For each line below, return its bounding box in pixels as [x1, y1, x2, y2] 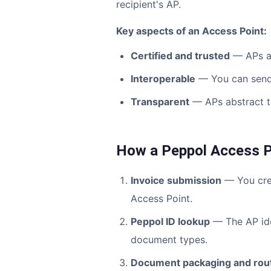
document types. [131, 233, 207, 246]
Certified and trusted [131, 50, 230, 62]
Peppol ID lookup [131, 215, 210, 227]
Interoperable [131, 73, 195, 85]
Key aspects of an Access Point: [116, 25, 267, 37]
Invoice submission [131, 174, 221, 186]
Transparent [131, 96, 189, 108]
